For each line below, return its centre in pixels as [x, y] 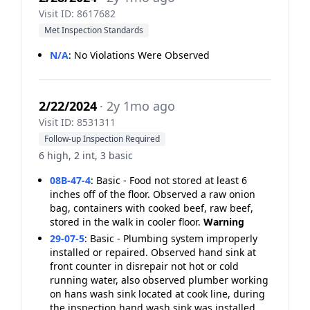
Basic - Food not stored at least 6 [172, 180]
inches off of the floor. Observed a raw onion [153, 194]
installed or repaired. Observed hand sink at [153, 252]
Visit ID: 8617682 [77, 13]
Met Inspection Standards [94, 30]
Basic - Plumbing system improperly [174, 238]
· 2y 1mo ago [137, 106]
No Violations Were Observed [142, 55]
